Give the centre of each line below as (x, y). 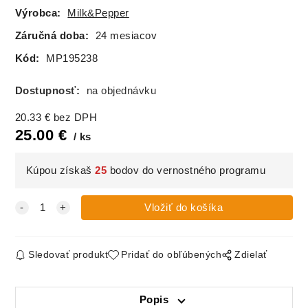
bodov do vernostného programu (186, 171)
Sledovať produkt (68, 255)
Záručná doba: (52, 36)
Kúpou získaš (60, 171)
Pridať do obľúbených (172, 255)
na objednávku (121, 91)
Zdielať (251, 255)
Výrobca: (38, 13)
